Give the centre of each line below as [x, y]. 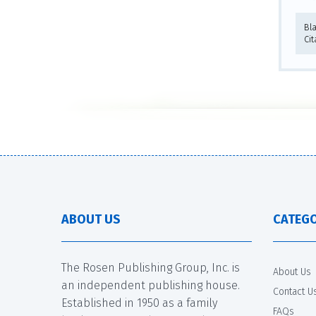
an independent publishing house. [151, 285]
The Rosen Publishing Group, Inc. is [151, 267]
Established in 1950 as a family [139, 303]
